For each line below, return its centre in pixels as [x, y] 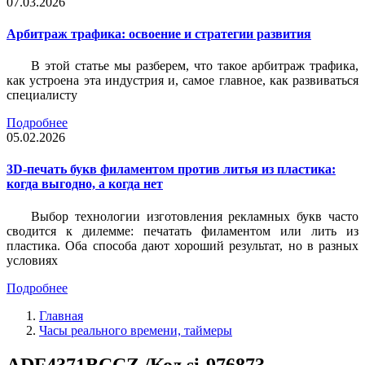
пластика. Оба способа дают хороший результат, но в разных [182, 245]
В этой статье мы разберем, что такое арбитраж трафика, [195, 66]
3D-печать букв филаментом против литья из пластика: [171, 169]
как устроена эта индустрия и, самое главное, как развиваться [182, 81]
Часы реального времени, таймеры [136, 330]
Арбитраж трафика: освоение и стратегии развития [159, 33]
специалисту [42, 95]
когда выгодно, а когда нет [85, 184]
